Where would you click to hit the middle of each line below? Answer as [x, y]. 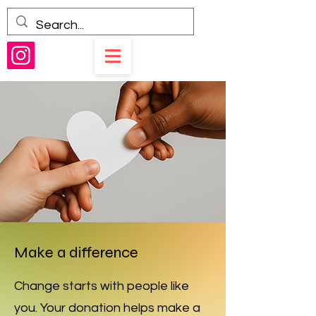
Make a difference [76, 253]
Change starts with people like [102, 286]
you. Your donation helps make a [107, 308]
